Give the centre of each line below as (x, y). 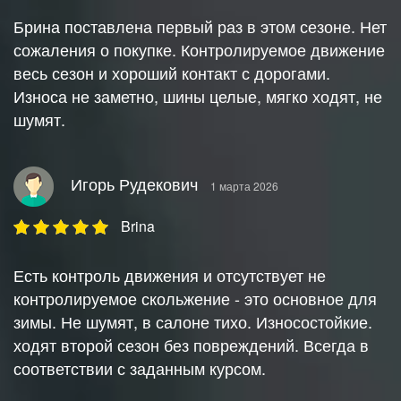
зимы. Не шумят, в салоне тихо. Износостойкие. (193, 322)
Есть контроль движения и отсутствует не (170, 275)
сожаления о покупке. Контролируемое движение (199, 50)
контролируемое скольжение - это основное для (195, 299)
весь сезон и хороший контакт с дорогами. (172, 73)
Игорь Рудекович (134, 184)
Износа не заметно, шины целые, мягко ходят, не (198, 96)
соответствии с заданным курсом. (140, 368)
